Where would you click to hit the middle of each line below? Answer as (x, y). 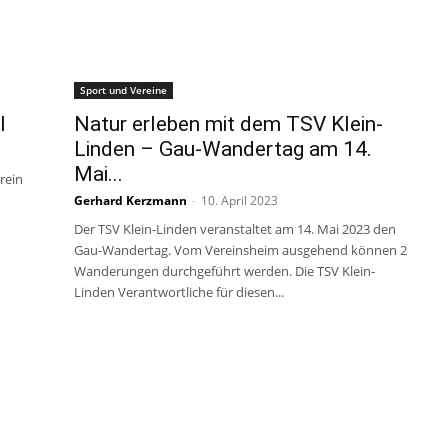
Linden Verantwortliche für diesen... (179, 292)
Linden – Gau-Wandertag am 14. (223, 149)
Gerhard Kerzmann (130, 200)
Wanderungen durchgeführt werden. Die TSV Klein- (224, 271)
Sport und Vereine (123, 90)
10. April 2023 (239, 200)
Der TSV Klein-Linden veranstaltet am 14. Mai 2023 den (235, 229)
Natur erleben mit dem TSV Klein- (228, 124)
